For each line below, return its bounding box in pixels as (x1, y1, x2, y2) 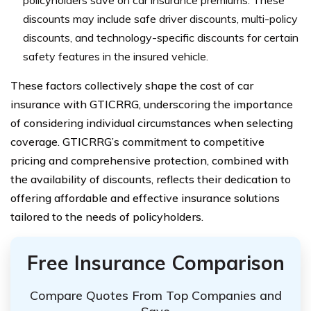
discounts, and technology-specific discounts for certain (23, 31, 299, 44)
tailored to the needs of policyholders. (10, 210, 203, 224)
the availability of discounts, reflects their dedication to (10, 172, 291, 186)
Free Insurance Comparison (26, 251, 285, 275)
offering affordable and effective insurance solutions (10, 191, 280, 205)
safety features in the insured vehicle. (23, 49, 208, 63)
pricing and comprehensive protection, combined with (10, 153, 289, 167)
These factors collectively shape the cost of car (10, 78, 253, 92)
